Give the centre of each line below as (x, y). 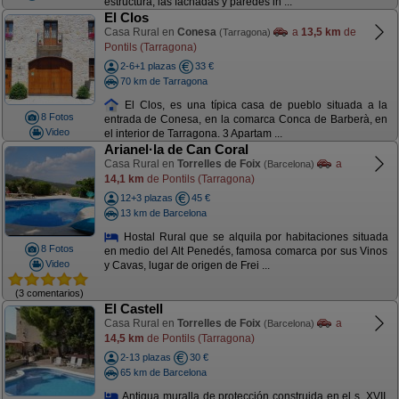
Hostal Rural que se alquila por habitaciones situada (254, 236)
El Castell (133, 309)
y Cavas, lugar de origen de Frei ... (187, 266)
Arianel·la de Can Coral (176, 149)
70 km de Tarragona (163, 81)
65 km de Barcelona (163, 372)
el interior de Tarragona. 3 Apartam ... (193, 134)
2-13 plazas (145, 357)
